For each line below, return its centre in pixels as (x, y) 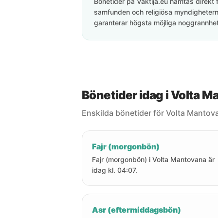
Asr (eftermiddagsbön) (136, 210)
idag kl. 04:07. (115, 170)
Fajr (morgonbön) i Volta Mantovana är (153, 159)
